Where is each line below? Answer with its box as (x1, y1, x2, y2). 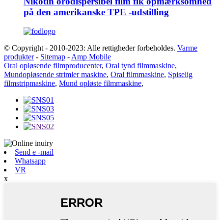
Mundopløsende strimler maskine (4, 70, 107, 79)
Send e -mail (15, 147, 54, 156)
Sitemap (40, 52, 65, 61)
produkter (4, 52, 34, 61)
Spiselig (168, 70, 192, 79)
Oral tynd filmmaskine (106, 61, 175, 70)
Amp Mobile (71, 52, 111, 61)
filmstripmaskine (4, 79, 55, 87)
